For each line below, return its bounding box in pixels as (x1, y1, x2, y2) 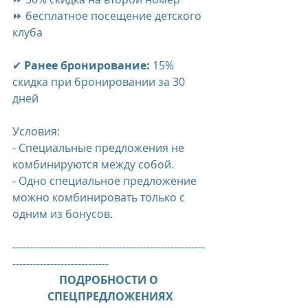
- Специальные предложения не (12, 140, 187, 156)
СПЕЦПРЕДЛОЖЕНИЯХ (47, 289, 173, 305)
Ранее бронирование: (24, 58, 150, 74)
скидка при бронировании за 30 (12, 74, 188, 90)
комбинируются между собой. (12, 157, 174, 173)
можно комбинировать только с (12, 190, 188, 206)
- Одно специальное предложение (12, 173, 199, 189)
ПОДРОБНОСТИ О (59, 272, 161, 288)
